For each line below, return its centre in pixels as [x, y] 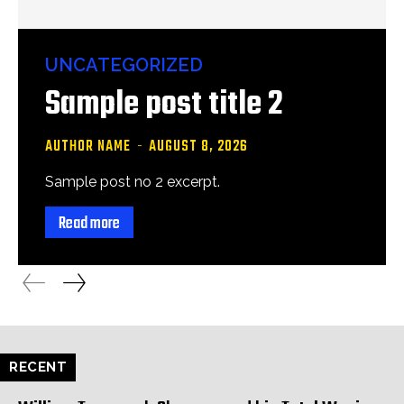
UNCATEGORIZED [124, 65]
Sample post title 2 [164, 105]
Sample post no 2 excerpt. [133, 182]
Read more [89, 224]
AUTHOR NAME [88, 147]
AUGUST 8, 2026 [198, 147]
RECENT [38, 367]
